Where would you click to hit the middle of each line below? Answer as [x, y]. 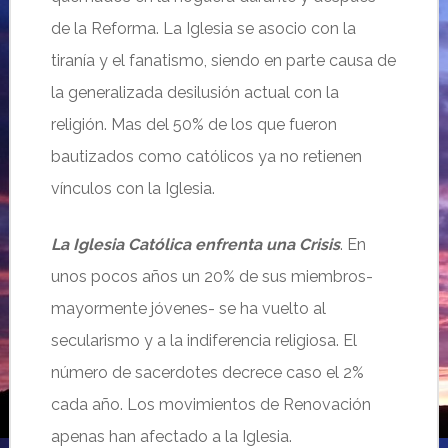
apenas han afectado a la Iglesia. [171, 436]
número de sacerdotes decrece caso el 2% [207, 372]
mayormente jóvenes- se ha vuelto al [188, 308]
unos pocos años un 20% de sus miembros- [211, 276]
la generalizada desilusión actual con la [194, 92]
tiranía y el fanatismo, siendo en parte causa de [223, 60]
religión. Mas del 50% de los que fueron [193, 124]
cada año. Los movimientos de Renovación [210, 404]
